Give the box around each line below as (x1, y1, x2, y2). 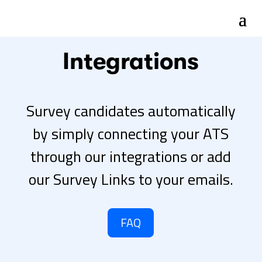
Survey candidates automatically (26, 99, 236, 122)
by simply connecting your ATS (33, 122, 229, 145)
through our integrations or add (30, 145, 232, 168)
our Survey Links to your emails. (28, 168, 233, 191)
